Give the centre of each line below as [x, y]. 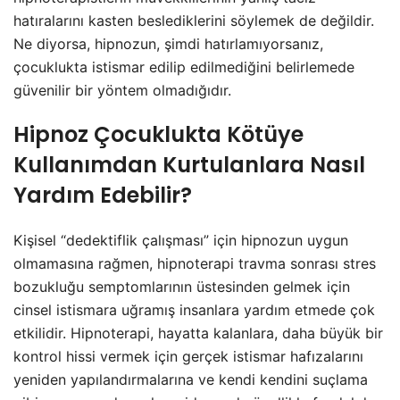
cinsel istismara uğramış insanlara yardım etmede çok [194, 310]
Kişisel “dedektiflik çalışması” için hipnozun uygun [181, 241]
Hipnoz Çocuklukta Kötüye [158, 135]
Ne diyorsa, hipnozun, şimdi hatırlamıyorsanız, [168, 44]
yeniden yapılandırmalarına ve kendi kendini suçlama [191, 380]
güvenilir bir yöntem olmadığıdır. [122, 91]
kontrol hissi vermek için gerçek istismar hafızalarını [188, 357]
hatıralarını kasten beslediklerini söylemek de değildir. [194, 21]
